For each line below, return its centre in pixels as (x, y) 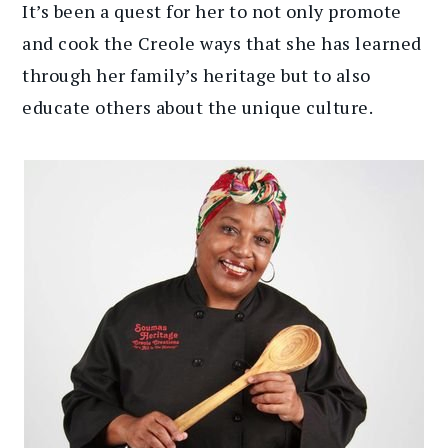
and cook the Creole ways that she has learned (222, 42)
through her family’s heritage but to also (196, 74)
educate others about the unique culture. (198, 106)
